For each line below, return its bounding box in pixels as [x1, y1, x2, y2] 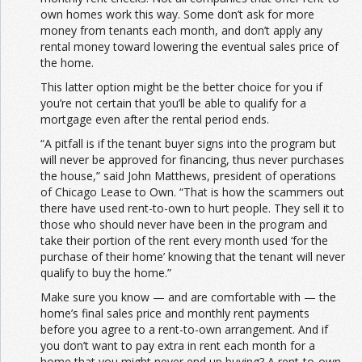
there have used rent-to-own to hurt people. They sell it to [40, 200, 344, 216]
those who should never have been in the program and [40, 216, 327, 232]
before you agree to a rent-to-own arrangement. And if [40, 321, 328, 337]
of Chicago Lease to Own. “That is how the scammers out [40, 183, 344, 200]
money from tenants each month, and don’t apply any [40, 22, 322, 38]
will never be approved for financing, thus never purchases [40, 151, 344, 167]
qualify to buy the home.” [40, 264, 171, 280]
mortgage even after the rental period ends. [40, 111, 269, 127]
